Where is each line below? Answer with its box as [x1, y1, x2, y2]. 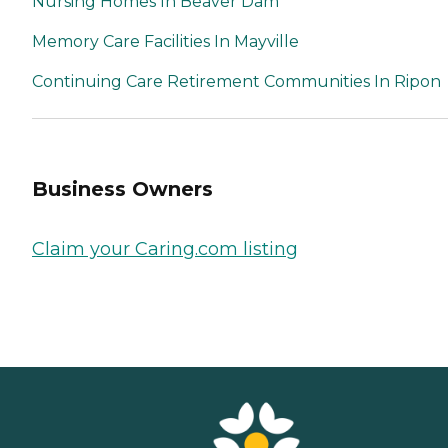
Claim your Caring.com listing [32, 237, 298, 260]
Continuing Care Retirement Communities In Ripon [32, 71, 441, 91]
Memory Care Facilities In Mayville [32, 31, 299, 51]
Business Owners [32, 177, 213, 202]
